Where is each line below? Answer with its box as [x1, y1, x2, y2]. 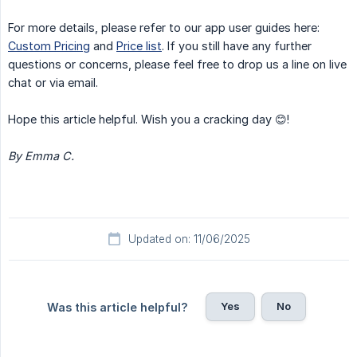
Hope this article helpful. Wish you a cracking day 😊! [8, 112, 289, 127]
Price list [116, 39, 162, 53]
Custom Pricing [8, 39, 90, 53]
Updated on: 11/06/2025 [127, 233, 250, 246]
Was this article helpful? [46, 300, 188, 315]
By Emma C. [8, 149, 74, 163]
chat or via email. [8, 76, 98, 90]
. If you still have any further [162, 39, 312, 53]
